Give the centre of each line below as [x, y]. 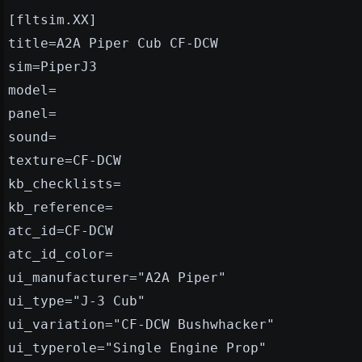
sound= [32, 137]
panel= [32, 113]
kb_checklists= [65, 183]
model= [32, 90]
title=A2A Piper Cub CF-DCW [113, 43]
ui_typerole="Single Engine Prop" [137, 347]
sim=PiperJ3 [53, 66]
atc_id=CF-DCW [61, 230]
